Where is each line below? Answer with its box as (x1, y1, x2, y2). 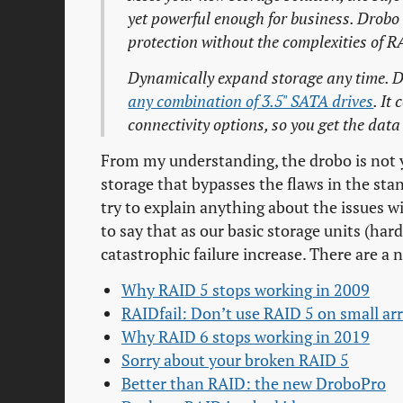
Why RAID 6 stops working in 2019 (121, 327, 370, 348)
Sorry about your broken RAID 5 (121, 350, 349, 372)
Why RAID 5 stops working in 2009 (121, 280, 370, 301)
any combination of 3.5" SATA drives (128, 91, 374, 112)
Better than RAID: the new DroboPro (121, 373, 386, 395)
